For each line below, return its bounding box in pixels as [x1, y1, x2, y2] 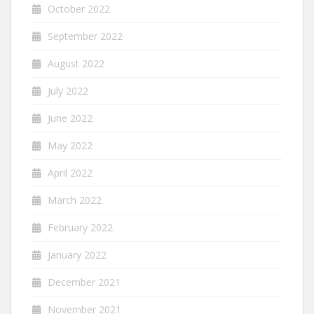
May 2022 [48, 138, 93, 152]
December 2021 [48, 275, 121, 289]
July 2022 [48, 83, 88, 97]
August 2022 [48, 56, 104, 70]
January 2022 [48, 247, 107, 261]
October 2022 [48, 1, 110, 15]
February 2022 [48, 220, 113, 234]
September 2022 [48, 29, 123, 43]
